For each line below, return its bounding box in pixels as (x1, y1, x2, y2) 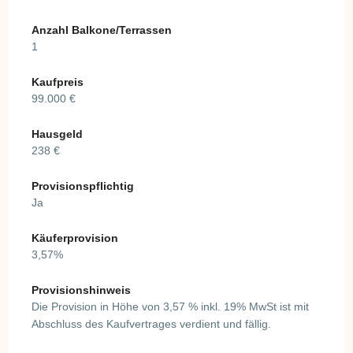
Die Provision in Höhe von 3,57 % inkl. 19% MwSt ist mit (32, 299, 309, 313)
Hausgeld (32, 127, 83, 140)
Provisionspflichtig (32, 179, 134, 192)
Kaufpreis (32, 75, 84, 88)
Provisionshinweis (32, 283, 131, 296)
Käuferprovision (32, 231, 118, 244)
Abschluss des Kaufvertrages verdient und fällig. (32, 317, 271, 330)
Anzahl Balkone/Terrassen (32, 23, 172, 36)
